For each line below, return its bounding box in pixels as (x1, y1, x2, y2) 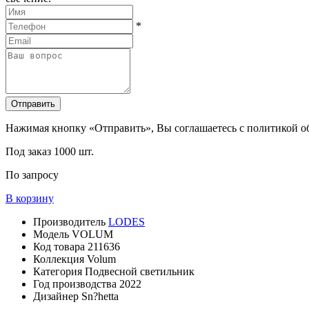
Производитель (33, 216, 108, 228)
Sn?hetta (81, 290, 119, 302)
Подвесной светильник (85, 266, 195, 277)
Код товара (33, 241, 88, 252)
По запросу (6, 169, 59, 181)
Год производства (33, 278, 119, 290)
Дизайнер (33, 290, 81, 302)
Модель (33, 228, 72, 240)
